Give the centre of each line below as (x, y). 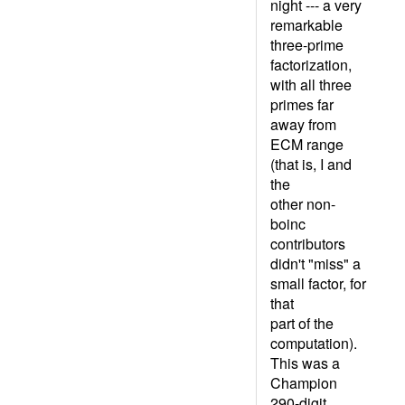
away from (303, 124)
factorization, (311, 65)
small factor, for (318, 283)
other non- (303, 204)
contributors (308, 244)
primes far (302, 104)
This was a (305, 363)
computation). (314, 343)
